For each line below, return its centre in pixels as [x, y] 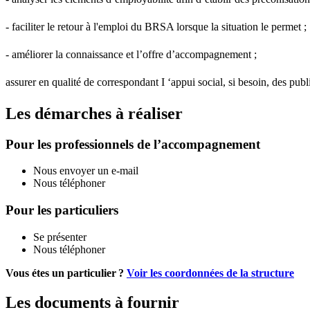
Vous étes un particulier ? [66, 273]
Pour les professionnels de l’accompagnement [133, 144]
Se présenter [60, 237]
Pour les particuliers [62, 210]
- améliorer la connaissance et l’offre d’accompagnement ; [131, 54]
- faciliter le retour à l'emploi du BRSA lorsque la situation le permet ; [156, 26]
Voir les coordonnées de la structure [210, 273]
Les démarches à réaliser [94, 113]
